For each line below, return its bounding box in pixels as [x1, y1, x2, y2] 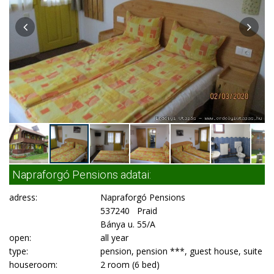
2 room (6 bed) [100, 259, 160, 270]
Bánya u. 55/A [100, 218, 156, 230]
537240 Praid [100, 205, 158, 217]
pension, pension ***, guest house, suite [100, 245, 263, 257]
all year [100, 232, 129, 243]
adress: [9, 191, 37, 203]
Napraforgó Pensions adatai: [12, 168, 151, 181]
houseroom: [9, 259, 57, 270]
